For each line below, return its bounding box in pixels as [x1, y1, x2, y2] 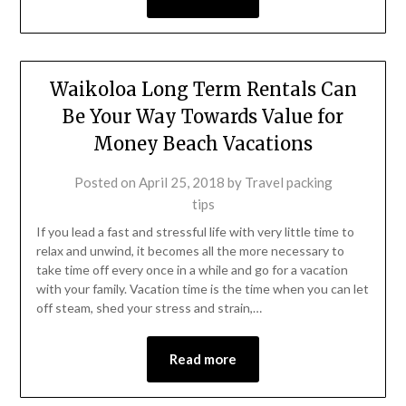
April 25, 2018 [138, 174, 225, 191]
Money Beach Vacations [93, 132, 313, 156]
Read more [169, 351, 237, 368]
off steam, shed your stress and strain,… [35, 300, 262, 316]
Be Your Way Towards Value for [63, 105, 343, 129]
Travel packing [244, 174, 333, 191]
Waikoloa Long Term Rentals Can [49, 78, 357, 101]
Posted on [73, 174, 139, 191]
